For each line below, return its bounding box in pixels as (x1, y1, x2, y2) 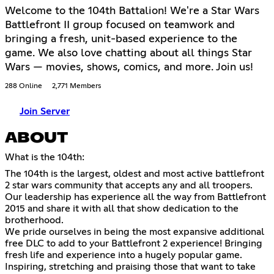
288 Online (5, 82, 42, 90)
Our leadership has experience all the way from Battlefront (5, 191, 266, 202)
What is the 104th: (5, 152, 84, 162)
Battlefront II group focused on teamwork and (5, 19, 235, 31)
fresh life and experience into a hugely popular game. (5, 250, 242, 260)
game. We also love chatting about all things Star (5, 47, 252, 59)
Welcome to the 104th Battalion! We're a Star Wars (5, 5, 259, 17)
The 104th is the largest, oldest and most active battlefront (5, 168, 264, 179)
